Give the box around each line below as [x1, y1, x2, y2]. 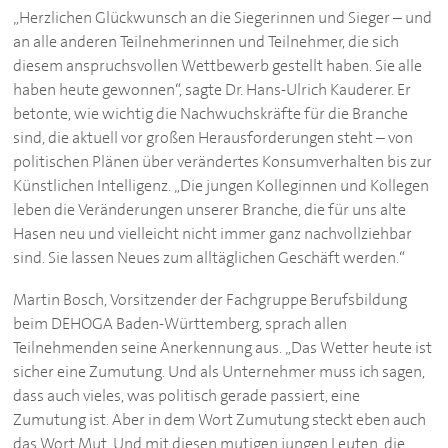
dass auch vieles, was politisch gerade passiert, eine [13, 384, 361, 406]
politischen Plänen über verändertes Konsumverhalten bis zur [13, 151, 433, 173]
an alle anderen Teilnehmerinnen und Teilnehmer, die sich [13, 31, 400, 53]
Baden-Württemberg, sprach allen [113, 312, 348, 334]
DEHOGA [51, 312, 114, 334]
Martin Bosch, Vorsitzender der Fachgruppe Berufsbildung [13, 288, 408, 310]
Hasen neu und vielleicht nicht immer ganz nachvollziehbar [13, 223, 413, 245]
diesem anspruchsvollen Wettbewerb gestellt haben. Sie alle [13, 55, 423, 77]
